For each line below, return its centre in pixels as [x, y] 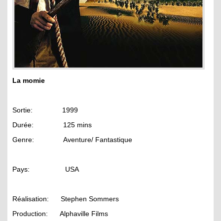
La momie [29, 81]
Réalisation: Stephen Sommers [66, 199]
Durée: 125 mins [52, 125]
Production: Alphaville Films [60, 214]
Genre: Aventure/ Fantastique [72, 140]
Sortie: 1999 [45, 110]
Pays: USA [46, 169]
